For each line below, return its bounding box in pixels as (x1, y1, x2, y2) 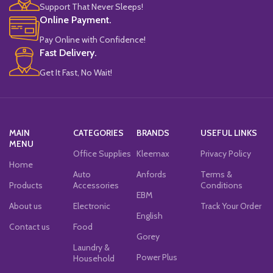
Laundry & (73, 241, 110, 253)
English (136, 210, 163, 221)
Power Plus (136, 251, 177, 263)
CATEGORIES (73, 127, 124, 138)
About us (9, 200, 42, 211)
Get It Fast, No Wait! (40, 66, 112, 78)
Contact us (9, 221, 50, 232)
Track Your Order (200, 200, 261, 211)
